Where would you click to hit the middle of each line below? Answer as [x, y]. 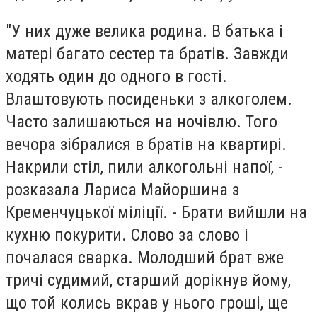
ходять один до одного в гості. [116, 76]
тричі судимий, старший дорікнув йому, [148, 280]
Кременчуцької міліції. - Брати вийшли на [156, 212]
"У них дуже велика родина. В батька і [144, 31]
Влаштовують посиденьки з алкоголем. [149, 99]
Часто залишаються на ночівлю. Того [142, 121]
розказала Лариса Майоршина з [122, 189]
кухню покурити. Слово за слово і [127, 235]
